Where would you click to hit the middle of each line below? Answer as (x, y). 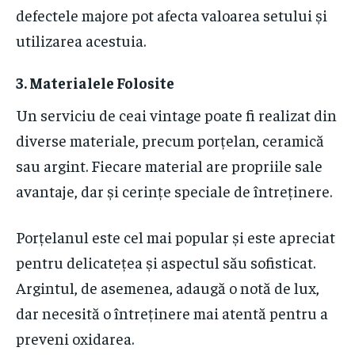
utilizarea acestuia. (81, 40)
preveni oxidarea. (75, 338)
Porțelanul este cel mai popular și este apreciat (176, 237)
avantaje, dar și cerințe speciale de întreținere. (174, 191)
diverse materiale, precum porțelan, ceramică (170, 140)
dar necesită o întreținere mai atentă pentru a (172, 313)
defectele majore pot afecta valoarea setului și (172, 15)
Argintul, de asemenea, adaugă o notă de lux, (168, 288)
